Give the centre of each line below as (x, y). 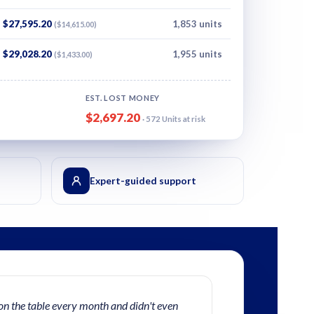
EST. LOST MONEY (123, 98)
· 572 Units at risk (174, 119)
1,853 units (197, 24)
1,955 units (197, 54)
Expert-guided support (143, 180)
